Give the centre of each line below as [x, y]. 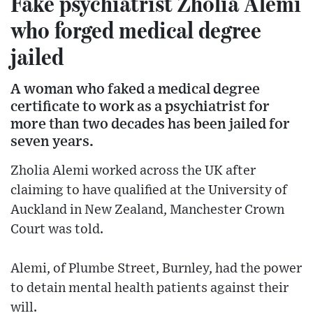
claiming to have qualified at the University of [149, 191]
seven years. [52, 142]
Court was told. [57, 230]
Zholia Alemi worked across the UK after [133, 171]
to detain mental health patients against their [150, 289]
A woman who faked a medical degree [135, 89]
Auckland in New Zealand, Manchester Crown [147, 210]
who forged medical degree [136, 30]
